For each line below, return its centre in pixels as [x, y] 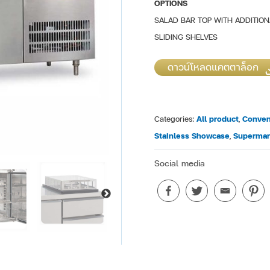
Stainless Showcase [192, 137]
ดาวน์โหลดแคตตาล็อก [215, 67]
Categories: [176, 120]
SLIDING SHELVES [186, 37]
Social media [180, 164]
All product [218, 120]
